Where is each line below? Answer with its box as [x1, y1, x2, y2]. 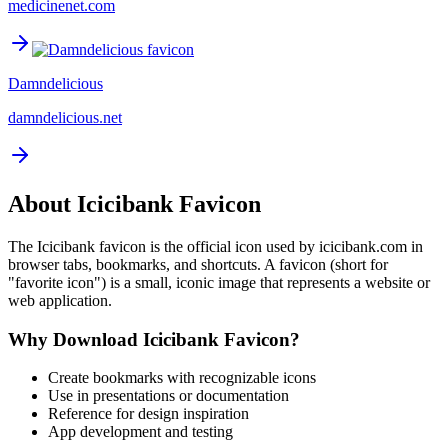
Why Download [8, 328, 143, 350]
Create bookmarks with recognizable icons [48, 369, 316, 387]
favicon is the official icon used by [95, 237, 319, 255]
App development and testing [48, 423, 233, 441]
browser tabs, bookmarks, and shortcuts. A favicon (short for [8, 255, 388, 273]
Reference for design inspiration [48, 405, 249, 423]
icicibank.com [319, 237, 407, 255]
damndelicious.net [8, 109, 122, 127]
